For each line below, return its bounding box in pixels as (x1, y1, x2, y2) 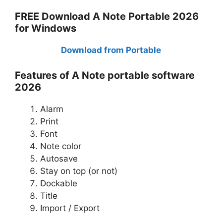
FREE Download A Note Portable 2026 (15, 10, 199, 22)
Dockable (40, 178, 77, 188)
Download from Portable (61, 45, 161, 55)
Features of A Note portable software (15, 69, 195, 81)
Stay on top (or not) (40, 166, 117, 176)
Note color (40, 141, 81, 151)
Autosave (40, 153, 78, 164)
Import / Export (40, 203, 100, 213)
